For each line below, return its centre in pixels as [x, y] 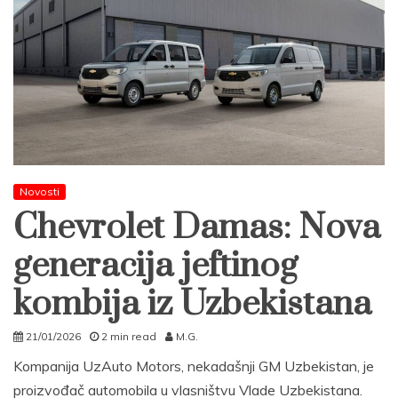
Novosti [40, 192]
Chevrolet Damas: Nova [197, 228]
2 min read [129, 337]
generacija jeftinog [155, 267]
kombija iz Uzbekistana [192, 305]
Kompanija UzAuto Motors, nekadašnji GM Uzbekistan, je [194, 366]
